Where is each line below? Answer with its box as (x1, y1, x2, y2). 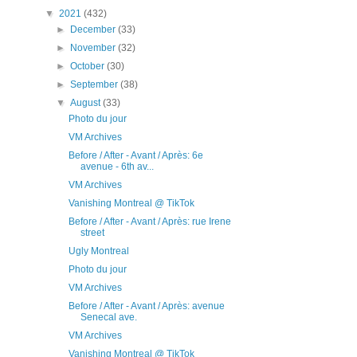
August (70, 96, 104, 108)
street (80, 226, 104, 238)
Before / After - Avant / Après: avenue (68, 300, 225, 312)
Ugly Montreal (68, 245, 129, 257)
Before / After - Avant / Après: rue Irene (68, 215, 231, 227)
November (70, 41, 119, 53)
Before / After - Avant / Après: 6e (68, 149, 203, 161)
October (70, 60, 108, 72)
